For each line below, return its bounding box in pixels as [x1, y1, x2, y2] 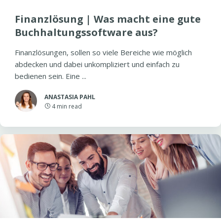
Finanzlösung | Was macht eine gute [15, 12, 201, 26]
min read [57, 102, 82, 110]
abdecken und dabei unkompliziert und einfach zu [15, 59, 180, 69]
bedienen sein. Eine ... [15, 71, 86, 81]
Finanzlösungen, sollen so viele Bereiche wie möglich [15, 47, 192, 57]
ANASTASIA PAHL [44, 93, 95, 101]
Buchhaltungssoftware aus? [15, 26, 158, 39]
